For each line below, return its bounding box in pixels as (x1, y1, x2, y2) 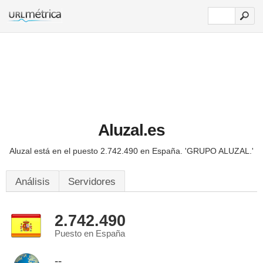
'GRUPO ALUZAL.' (185, 146, 254, 156)
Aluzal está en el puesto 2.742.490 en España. (9, 146, 185, 156)
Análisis (15, 176, 50, 187)
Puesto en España (55, 229, 125, 238)
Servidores (68, 176, 116, 187)
